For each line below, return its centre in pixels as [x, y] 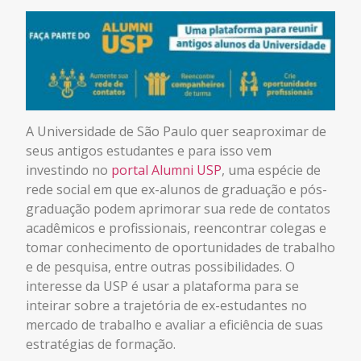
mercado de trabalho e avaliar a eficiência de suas [174, 325]
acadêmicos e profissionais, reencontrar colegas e [176, 228]
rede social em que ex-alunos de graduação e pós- [176, 190]
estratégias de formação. [101, 344]
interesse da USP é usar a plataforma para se [162, 286]
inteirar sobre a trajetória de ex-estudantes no [166, 306]
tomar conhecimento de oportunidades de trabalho [180, 248]
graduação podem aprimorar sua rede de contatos [178, 209]
